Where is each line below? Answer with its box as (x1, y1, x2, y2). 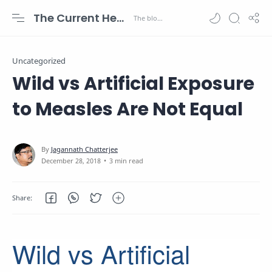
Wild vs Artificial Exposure (12, 71, 254, 97)
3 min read (109, 156, 143, 165)
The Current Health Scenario (117, 10, 124, 25)
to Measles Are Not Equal (12, 97, 243, 122)
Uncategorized (12, 56, 66, 66)
